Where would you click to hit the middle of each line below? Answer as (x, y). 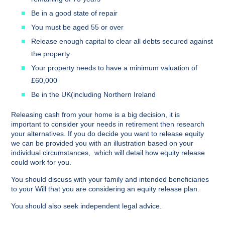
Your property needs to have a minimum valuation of (114, 68)
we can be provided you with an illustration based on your (102, 143)
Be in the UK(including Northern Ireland (93, 94)
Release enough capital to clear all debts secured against (122, 41)
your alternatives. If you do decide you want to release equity (107, 134)
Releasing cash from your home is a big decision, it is (95, 115)
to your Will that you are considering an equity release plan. (105, 189)
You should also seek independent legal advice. (86, 206)
